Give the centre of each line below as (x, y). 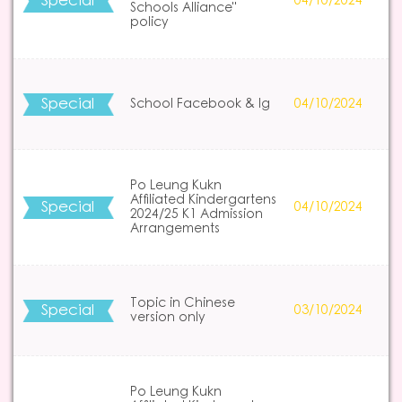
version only (167, 318)
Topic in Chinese (182, 303)
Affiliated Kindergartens (203, 200)
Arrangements (175, 229)
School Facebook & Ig (200, 104)
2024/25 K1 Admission (196, 214)
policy (149, 22)
